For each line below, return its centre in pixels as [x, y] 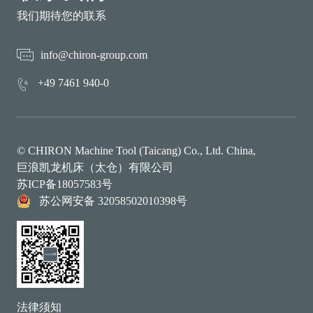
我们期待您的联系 [61, 16]
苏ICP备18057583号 [65, 184]
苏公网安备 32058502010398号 [113, 201]
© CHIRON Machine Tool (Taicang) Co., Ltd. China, [136, 151]
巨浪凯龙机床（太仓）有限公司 [95, 167]
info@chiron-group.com [94, 55]
